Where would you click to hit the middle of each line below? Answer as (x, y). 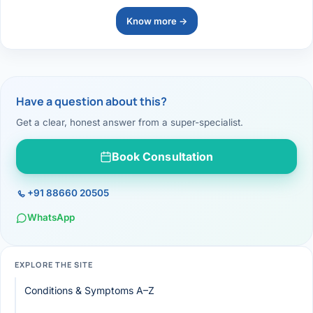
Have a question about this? (92, 102)
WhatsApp (51, 218)
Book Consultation (162, 157)
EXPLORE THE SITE (54, 265)
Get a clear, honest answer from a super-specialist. (130, 123)
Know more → (156, 21)
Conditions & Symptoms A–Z (89, 291)
